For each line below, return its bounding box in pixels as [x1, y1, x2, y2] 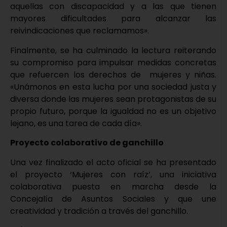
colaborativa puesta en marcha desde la [10, 180, 216, 193]
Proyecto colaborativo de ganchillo [10, 137, 164, 149]
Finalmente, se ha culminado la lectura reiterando [10, 44, 216, 56]
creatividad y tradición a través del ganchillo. [10, 205, 188, 217]
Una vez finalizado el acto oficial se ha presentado [10, 156, 216, 168]
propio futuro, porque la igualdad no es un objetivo [10, 105, 216, 117]
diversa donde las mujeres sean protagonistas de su [10, 93, 216, 105]
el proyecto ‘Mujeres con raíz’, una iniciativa [10, 168, 216, 180]
